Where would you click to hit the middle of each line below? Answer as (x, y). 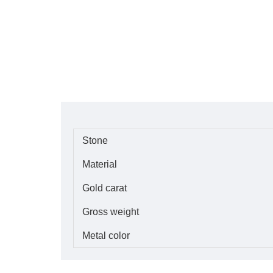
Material (100, 164)
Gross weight (111, 212)
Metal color (106, 236)
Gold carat (105, 188)
